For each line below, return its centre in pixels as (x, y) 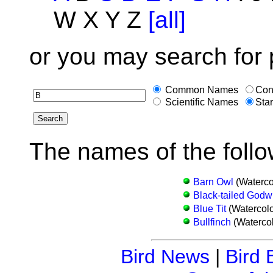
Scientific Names (200, 102)
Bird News (165, 256)
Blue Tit (209, 208)
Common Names (200, 90)
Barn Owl (213, 182)
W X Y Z (101, 19)
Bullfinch (212, 222)
